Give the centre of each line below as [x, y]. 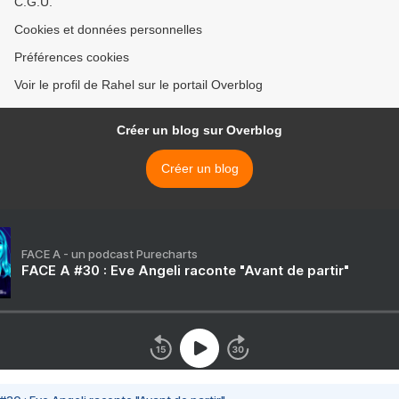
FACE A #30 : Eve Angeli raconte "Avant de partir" [185, 271]
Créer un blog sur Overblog [199, 130]
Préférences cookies [72, 57]
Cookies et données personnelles [108, 30]
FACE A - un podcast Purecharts [110, 254]
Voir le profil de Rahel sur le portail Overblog [138, 85]
